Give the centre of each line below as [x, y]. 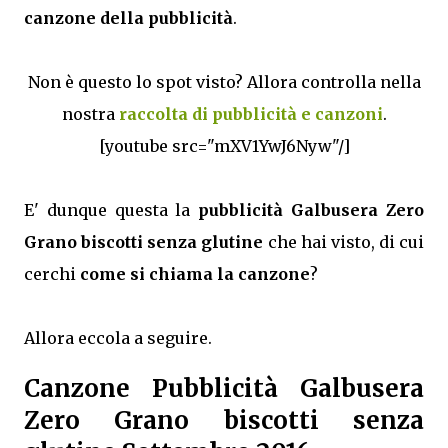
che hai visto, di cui [343, 241]
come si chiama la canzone [195, 273]
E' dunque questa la [111, 209]
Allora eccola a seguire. [118, 337]
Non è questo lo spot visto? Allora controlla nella [224, 81]
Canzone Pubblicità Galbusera [224, 389]
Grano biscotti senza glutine [144, 241]
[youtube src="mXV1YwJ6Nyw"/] [224, 145]
